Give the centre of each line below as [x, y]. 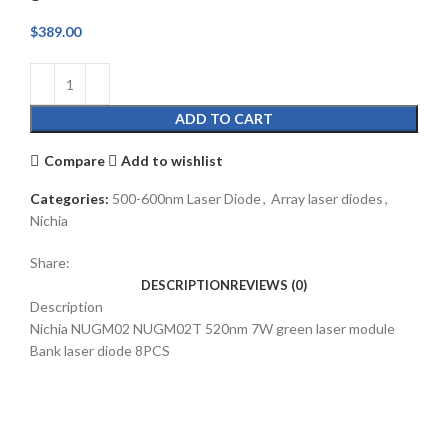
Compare [74, 160]
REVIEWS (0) [268, 285]
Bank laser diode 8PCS [100, 351]
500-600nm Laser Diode [186, 199]
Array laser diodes [327, 199]
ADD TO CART [224, 119]
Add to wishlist [172, 160]
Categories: [69, 199]
